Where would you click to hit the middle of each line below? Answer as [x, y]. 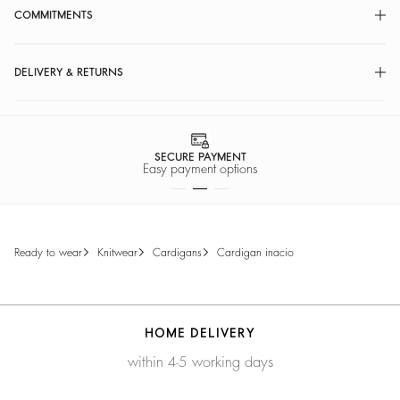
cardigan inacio [259, 252]
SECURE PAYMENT [200, 157]
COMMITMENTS [54, 15]
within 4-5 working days [200, 362]
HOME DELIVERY [200, 333]
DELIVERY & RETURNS [69, 72]
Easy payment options [200, 168]
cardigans [181, 252]
